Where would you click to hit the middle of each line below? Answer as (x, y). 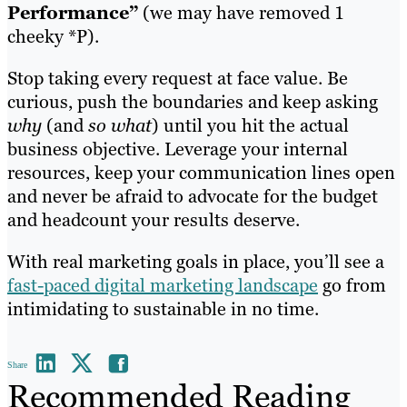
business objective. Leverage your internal (178, 149)
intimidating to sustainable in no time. (163, 308)
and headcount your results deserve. (154, 219)
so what (120, 125)
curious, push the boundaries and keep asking (193, 101)
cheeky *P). (53, 36)
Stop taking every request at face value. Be (178, 78)
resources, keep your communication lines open (201, 172)
